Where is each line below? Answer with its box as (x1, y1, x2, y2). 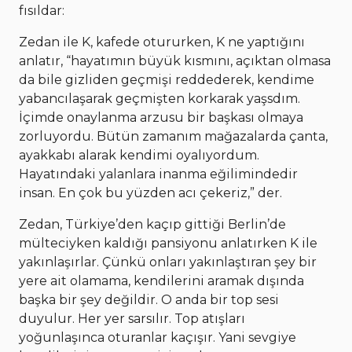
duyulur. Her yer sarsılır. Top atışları (19, 310, 245, 326)
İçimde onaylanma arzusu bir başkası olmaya (19, 109, 303, 125)
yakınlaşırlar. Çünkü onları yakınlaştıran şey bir (19, 254, 317, 269)
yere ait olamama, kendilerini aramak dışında (19, 273, 304, 288)
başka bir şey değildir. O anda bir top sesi (19, 291, 279, 307)
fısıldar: (19, 2, 68, 18)
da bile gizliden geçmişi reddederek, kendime (19, 71, 314, 87)
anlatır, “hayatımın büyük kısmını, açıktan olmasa (19, 53, 331, 68)
